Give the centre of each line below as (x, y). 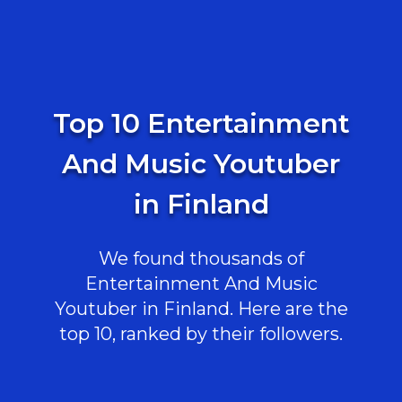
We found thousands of (201, 258)
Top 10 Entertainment (201, 123)
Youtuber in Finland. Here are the (201, 309)
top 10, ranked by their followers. (201, 334)
